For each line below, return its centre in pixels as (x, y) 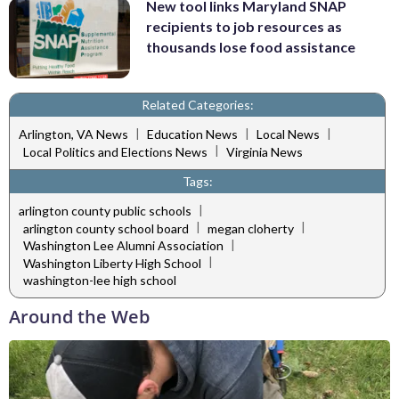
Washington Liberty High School (112, 263)
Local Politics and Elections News (115, 151)
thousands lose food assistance (251, 47)
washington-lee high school (100, 280)
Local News (288, 134)
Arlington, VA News (73, 134)
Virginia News (265, 151)
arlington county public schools (105, 211)
